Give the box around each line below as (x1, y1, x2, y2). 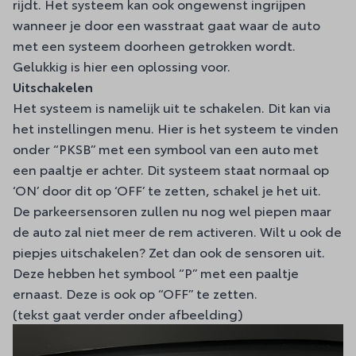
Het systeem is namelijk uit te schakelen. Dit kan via (13, 98, 331, 116)
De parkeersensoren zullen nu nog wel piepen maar (13, 201, 331, 219)
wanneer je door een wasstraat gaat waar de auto (13, 15, 320, 33)
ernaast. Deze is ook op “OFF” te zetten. (13, 284, 257, 302)
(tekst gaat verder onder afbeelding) (13, 304, 243, 323)
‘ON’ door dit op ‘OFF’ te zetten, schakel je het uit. (13, 180, 324, 199)
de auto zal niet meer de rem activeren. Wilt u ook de (13, 222, 342, 240)
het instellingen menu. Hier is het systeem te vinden (13, 118, 339, 137)
